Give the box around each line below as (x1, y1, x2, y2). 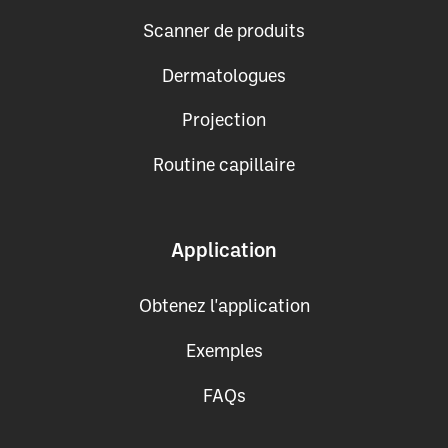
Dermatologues (162, 68, 286, 85)
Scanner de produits (143, 24, 305, 41)
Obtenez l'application (138, 299, 310, 316)
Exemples (185, 344, 263, 361)
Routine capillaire (153, 157, 295, 174)
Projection (182, 113, 266, 130)
